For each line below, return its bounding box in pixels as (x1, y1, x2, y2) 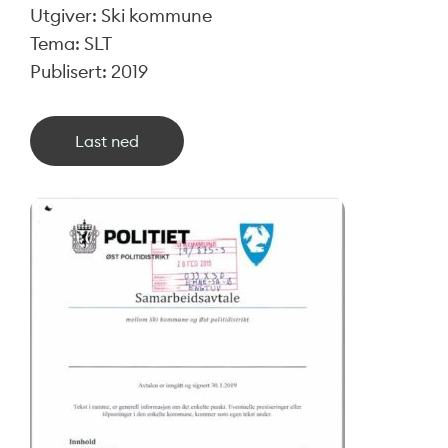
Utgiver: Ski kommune (30, 3, 212, 27)
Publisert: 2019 (30, 59, 148, 83)
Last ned (75, 130, 139, 151)
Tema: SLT (30, 31, 112, 55)
